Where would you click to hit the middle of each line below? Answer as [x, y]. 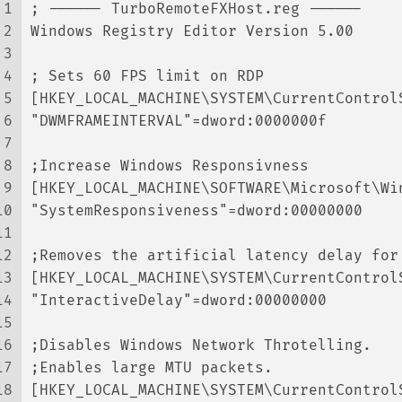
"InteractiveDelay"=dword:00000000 [179, 301]
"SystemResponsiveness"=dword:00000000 [197, 211]
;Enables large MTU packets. [152, 368]
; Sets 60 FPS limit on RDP [147, 76]
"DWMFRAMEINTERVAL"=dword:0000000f [179, 121]
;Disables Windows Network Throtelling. [201, 345]
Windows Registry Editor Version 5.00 [192, 31]
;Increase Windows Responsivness [170, 166]
